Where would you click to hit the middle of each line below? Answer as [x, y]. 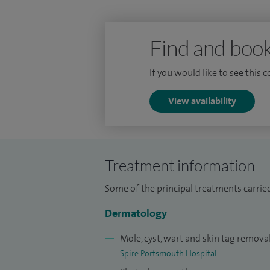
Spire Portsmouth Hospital [168, 253]
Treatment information [180, 165]
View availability [202, 101]
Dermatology [136, 213]
